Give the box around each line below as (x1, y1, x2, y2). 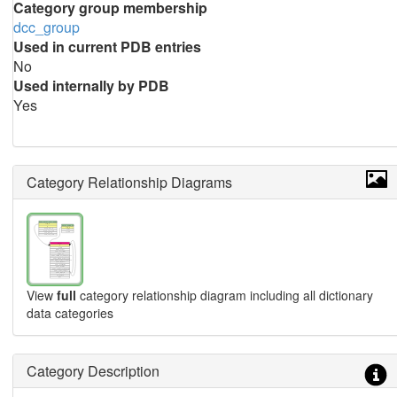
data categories (26, 303, 113, 322)
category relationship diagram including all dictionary (75, 285, 373, 304)
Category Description (26, 360, 160, 381)
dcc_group (12, 17, 80, 37)
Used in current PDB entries (12, 36, 201, 57)
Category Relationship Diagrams (26, 172, 232, 192)
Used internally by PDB (12, 75, 169, 96)
